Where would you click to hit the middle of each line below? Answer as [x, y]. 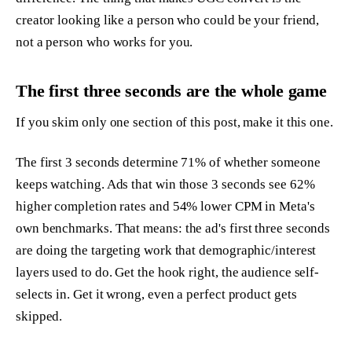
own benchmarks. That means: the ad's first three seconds [173, 229]
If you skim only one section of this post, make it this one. [174, 122]
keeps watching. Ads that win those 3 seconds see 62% [165, 185]
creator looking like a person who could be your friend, [168, 20]
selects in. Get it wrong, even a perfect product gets [156, 295]
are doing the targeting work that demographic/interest [166, 251]
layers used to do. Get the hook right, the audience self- [168, 273]
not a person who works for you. [104, 42]
